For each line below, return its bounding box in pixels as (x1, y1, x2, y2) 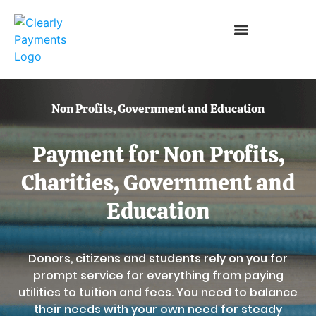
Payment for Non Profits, (32, 140, 284, 169)
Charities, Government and (21, 168, 295, 197)
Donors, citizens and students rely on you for (28, 250, 288, 267)
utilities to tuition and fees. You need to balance (18, 284, 298, 300)
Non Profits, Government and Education (51, 101, 265, 116)
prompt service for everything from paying (32, 267, 284, 284)
